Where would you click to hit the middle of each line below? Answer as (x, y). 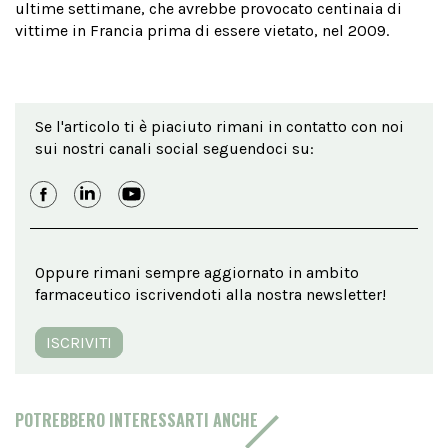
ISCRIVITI (79, 342)
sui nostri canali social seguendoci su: (174, 148)
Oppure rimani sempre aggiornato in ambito (197, 272)
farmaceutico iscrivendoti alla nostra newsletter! (210, 294)
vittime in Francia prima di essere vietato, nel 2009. (202, 30)
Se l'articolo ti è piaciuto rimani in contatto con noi (219, 126)
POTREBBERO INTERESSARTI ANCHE (136, 420)
